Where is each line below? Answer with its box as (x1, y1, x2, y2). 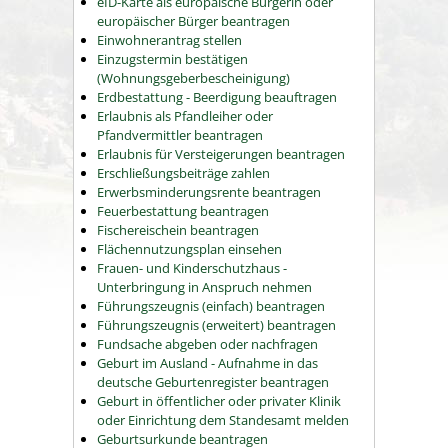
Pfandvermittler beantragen (97, 126, 263, 145)
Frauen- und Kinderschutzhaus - (97, 259, 287, 278)
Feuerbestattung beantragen (97, 202, 269, 221)
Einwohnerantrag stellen (97, 31, 242, 50)
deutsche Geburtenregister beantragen (97, 373, 329, 392)
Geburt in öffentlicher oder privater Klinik (97, 392, 341, 411)
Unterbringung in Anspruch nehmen (97, 278, 312, 297)
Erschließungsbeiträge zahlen (97, 164, 270, 183)
